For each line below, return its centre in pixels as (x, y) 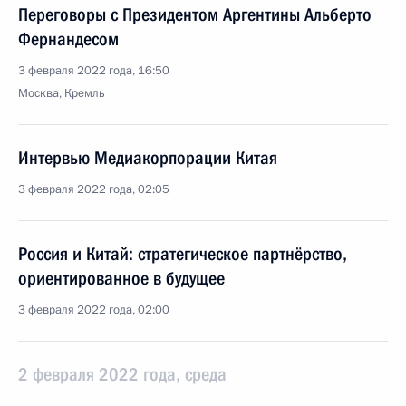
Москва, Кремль (62, 93)
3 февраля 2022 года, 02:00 (94, 310)
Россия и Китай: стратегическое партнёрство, (183, 254)
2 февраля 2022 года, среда (122, 374)
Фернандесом (68, 39)
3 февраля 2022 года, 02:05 (94, 189)
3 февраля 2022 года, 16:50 (94, 71)
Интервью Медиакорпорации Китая (148, 158)
